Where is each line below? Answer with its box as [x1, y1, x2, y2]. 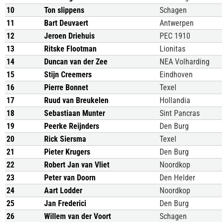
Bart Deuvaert [44, 18, 88, 28]
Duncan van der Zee [44, 57, 108, 66]
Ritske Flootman [44, 44, 97, 54]
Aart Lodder [44, 186, 82, 195]
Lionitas [160, 44, 185, 54]
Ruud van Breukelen [44, 96, 109, 105]
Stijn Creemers [44, 70, 92, 79]
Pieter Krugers [44, 147, 90, 157]
